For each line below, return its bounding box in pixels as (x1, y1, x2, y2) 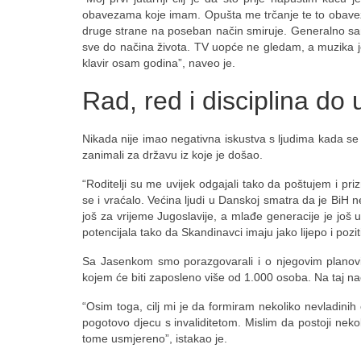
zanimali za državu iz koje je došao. (82, 147, 263, 161)
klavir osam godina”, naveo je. (82, 56, 239, 69)
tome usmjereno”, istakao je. (82, 331, 227, 345)
